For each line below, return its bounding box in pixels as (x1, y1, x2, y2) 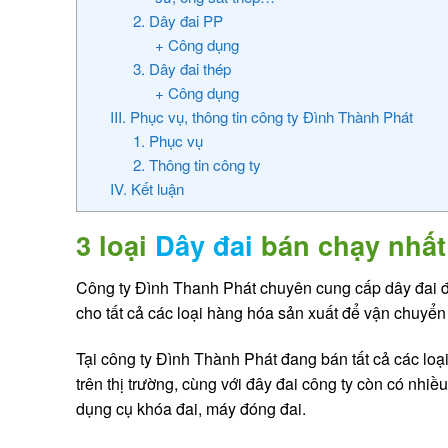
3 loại (76, 224, 155, 264)
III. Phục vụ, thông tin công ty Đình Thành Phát (109, 105, 413, 127)
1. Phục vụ (132, 129, 203, 151)
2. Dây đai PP (132, 9, 223, 31)
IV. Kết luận (109, 177, 184, 199)
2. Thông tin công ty (132, 153, 261, 175)
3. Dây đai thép (132, 57, 231, 79)
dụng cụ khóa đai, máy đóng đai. (76, 397, 306, 421)
